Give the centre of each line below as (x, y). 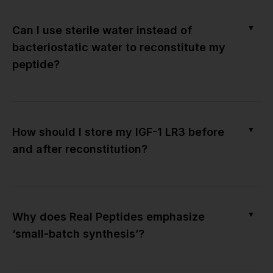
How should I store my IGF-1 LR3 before (118, 132)
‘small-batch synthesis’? (78, 233)
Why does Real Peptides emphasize (108, 216)
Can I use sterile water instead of (102, 30)
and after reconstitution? (80, 149)
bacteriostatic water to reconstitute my (119, 47)
